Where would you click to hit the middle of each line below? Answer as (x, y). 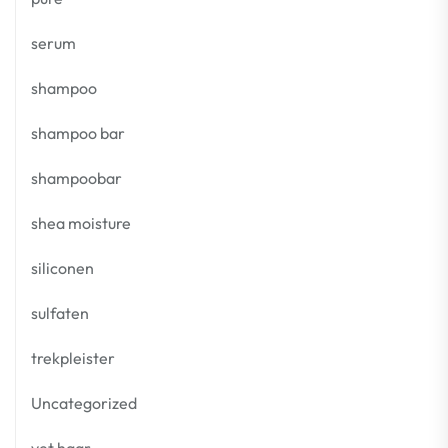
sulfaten (60, 313)
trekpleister (73, 358)
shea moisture (81, 223)
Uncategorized (84, 403)
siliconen (62, 268)
